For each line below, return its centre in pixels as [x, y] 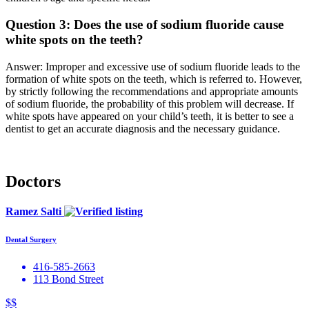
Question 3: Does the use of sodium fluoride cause [144, 24]
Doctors [33, 181]
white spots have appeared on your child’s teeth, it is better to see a [150, 116]
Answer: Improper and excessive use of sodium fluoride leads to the [153, 66]
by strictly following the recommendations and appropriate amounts [152, 91]
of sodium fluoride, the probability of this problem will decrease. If [150, 103]
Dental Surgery [31, 239]
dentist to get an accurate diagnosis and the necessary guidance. [143, 128]
